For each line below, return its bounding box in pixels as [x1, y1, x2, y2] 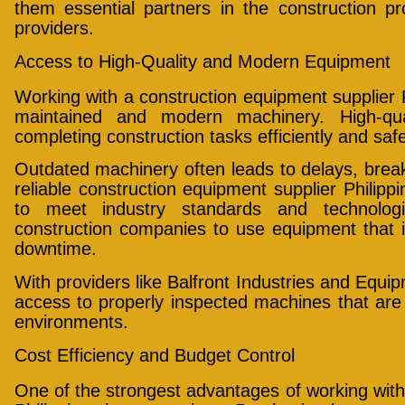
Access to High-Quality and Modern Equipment [14, 51, 391, 71]
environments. [14, 311, 128, 332]
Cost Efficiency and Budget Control [14, 345, 295, 366]
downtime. [14, 239, 97, 259]
